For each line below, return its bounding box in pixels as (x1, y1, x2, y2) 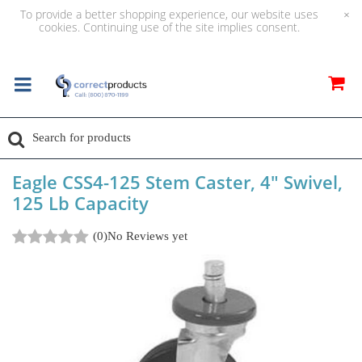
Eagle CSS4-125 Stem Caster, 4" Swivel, (12, 170, 343, 194)
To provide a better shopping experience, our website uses (19, 6, 318, 22)
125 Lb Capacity (12, 191, 149, 215)
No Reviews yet (107, 229, 187, 242)
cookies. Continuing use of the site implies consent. (38, 19, 300, 35)
